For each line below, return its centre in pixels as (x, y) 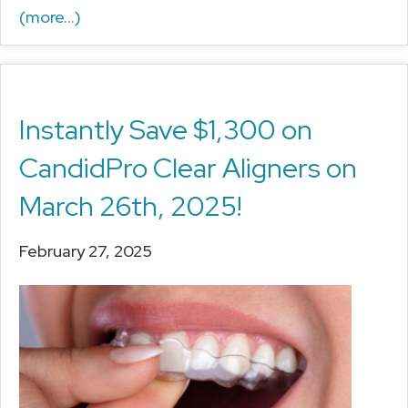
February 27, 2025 (86, 250)
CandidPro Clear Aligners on (188, 167)
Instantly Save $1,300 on (166, 129)
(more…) (50, 16)
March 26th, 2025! (130, 205)
